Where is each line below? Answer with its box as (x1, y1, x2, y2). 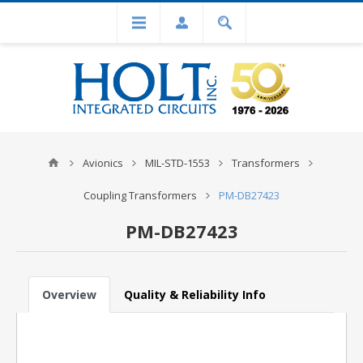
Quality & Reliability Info (124, 287, 266, 302)
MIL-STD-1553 (145, 156, 210, 170)
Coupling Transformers (83, 188, 197, 203)
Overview (42, 287, 96, 302)
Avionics (83, 156, 123, 170)
